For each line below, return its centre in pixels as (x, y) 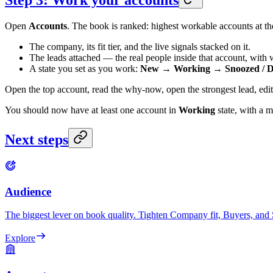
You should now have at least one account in (92, 110)
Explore (20, 238)
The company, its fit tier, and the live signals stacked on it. (140, 47)
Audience (28, 191)
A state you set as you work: (85, 69)
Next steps (37, 139)
